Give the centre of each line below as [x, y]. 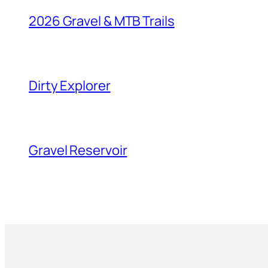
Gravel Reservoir [78, 150]
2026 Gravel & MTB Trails [102, 21]
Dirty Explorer [70, 85]
